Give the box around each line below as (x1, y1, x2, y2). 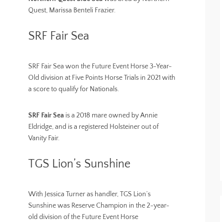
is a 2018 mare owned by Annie (64, 111, 158, 119)
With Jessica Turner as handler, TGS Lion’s (28, 190, 151, 198)
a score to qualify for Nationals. (28, 85, 119, 93)
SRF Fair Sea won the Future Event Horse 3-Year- (28, 62, 172, 70)
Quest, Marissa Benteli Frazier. (28, 6, 116, 14)
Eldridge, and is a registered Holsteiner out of (28, 123, 159, 131)
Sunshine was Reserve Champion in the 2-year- (28, 202, 170, 210)
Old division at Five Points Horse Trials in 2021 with (28, 74, 176, 82)
